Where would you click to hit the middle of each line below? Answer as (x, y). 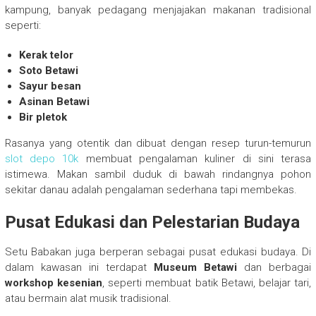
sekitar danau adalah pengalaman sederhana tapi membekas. (151, 189)
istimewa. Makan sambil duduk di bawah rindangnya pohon (158, 174)
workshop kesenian (53, 282)
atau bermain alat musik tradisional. (88, 298)
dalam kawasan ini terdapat (79, 267)
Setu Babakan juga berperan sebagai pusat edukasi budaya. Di (158, 251)
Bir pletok (43, 117)
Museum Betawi (196, 267)
